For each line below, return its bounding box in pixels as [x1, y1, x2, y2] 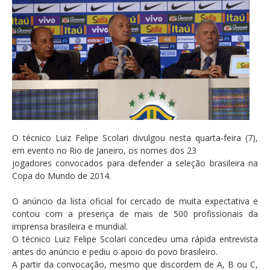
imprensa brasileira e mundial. [12, 221, 128, 233]
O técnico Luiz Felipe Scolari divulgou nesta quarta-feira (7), [12, 132, 258, 144]
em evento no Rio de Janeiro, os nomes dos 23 [12, 145, 196, 157]
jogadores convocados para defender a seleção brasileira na [12, 157, 258, 169]
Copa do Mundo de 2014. [12, 170, 111, 182]
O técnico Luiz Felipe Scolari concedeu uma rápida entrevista [12, 233, 258, 245]
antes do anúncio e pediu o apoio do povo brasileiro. [12, 246, 218, 258]
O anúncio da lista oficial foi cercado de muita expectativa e [12, 195, 258, 207]
